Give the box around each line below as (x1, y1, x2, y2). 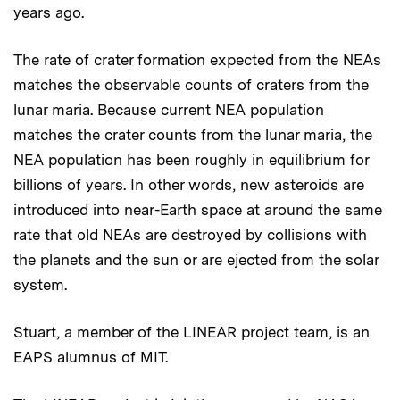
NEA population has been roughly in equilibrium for (13, 151, 369, 169)
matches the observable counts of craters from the (13, 76, 369, 94)
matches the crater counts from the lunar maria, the (13, 126, 372, 144)
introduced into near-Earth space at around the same (13, 201, 382, 219)
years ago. (13, 4, 84, 21)
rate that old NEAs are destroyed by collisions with (13, 226, 367, 244)
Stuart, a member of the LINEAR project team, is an (13, 323, 370, 341)
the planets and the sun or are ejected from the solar (13, 251, 379, 269)
